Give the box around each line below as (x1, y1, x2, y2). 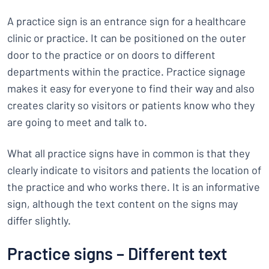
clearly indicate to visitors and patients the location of (7, 163, 261, 177)
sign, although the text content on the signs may (7, 197, 238, 210)
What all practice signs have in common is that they (7, 147, 250, 160)
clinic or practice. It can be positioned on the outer (7, 31, 246, 44)
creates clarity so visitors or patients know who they (7, 98, 255, 112)
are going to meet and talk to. (7, 115, 147, 128)
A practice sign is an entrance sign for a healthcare (7, 14, 246, 28)
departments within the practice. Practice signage (7, 65, 246, 78)
